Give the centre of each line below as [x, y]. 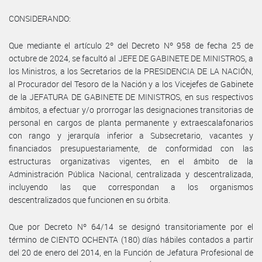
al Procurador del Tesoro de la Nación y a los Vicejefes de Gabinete [131, 84]
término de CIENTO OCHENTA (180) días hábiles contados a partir [131, 239]
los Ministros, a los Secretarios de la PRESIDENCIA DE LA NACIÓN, [131, 71]
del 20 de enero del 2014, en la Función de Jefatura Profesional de [131, 252]
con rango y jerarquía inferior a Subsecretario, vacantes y [131, 135]
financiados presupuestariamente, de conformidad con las [131, 148]
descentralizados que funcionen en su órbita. [89, 199]
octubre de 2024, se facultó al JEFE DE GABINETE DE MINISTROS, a [131, 58]
